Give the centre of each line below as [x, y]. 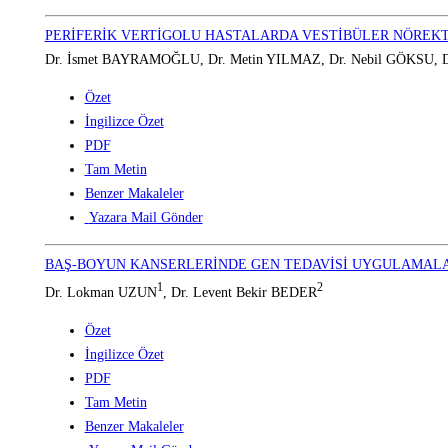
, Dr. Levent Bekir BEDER [239, 293]
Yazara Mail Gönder [145, 217]
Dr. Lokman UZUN [100, 293]
